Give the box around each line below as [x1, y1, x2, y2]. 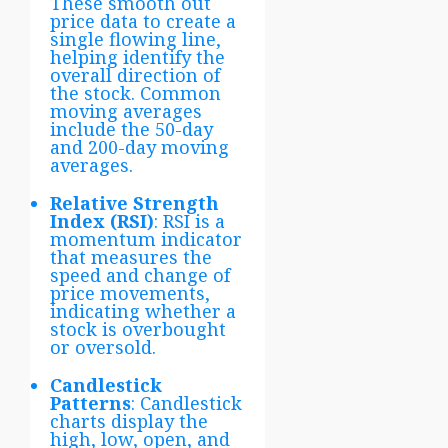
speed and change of [50, 262, 230, 287]
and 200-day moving [50, 134, 229, 159]
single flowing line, [50, 26, 221, 51]
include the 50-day [50, 116, 213, 141]
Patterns [50, 390, 131, 415]
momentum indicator [50, 226, 242, 251]
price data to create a [50, 8, 236, 33]
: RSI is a [154, 208, 225, 233]
